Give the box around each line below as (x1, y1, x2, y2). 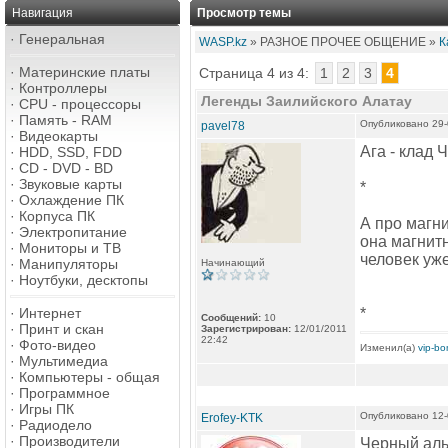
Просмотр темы (197, 6, 291, 20)
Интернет (19, 305, 81, 321)
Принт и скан (19, 321, 104, 337)
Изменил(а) (360, 342, 418, 353)
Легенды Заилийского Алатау (201, 93, 412, 109)
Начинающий (201, 257, 265, 268)
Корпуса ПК (19, 208, 95, 224)
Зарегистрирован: (201, 323, 291, 334)
